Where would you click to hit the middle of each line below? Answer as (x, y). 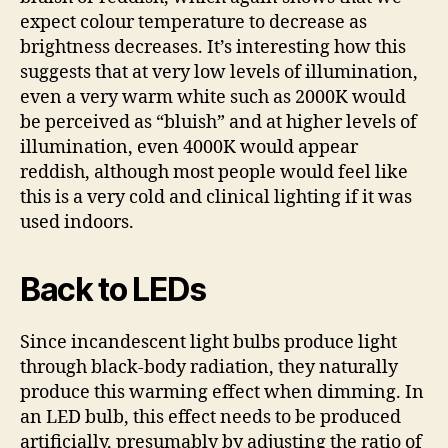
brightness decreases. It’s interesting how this (213, 47)
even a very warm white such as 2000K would (213, 97)
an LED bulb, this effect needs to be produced (210, 417)
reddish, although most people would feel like (214, 172)
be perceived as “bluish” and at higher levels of (218, 122)
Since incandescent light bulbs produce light (208, 342)
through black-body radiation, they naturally (209, 367)
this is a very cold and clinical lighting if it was (216, 197)
